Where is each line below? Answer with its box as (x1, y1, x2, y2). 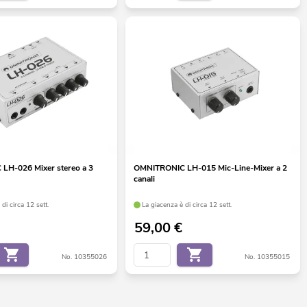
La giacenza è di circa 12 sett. (142, 199, 232, 210)
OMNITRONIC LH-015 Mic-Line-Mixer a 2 (133, 162, 287, 174)
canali (133, 173, 155, 185)
